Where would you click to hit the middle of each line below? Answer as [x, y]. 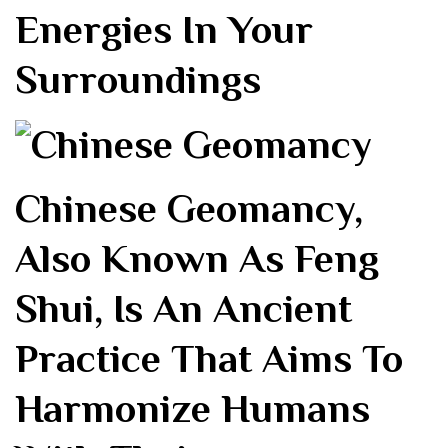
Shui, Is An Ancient [183, 309]
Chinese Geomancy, [189, 209]
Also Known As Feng [197, 259]
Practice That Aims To [209, 359]
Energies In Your [164, 30]
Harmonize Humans [192, 409]
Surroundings [138, 80]
